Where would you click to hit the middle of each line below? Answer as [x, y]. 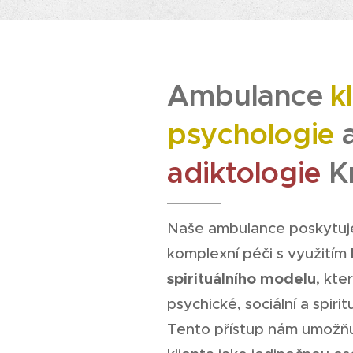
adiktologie [244, 173]
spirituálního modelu [242, 279]
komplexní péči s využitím [259, 253]
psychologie [251, 134]
